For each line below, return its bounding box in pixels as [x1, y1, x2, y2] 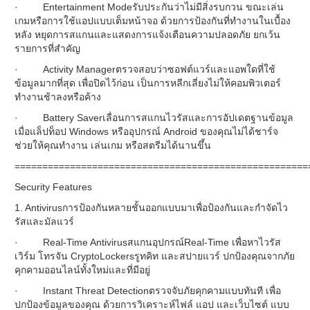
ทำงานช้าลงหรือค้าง [15, 91, 101, 102]
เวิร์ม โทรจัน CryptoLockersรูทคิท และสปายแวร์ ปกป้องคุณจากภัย [15, 250, 295, 262]
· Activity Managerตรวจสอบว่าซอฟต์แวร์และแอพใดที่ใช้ [15, 64, 275, 75]
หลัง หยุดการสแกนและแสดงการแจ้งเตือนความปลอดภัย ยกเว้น [15, 29, 280, 40]
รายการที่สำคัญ [15, 43, 80, 54]
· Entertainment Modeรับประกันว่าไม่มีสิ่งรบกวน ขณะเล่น [15, 1, 284, 12]
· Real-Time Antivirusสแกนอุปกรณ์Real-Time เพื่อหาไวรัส [15, 237, 281, 248]
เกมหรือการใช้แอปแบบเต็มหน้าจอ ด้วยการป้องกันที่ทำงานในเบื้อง [15, 15, 291, 26]
